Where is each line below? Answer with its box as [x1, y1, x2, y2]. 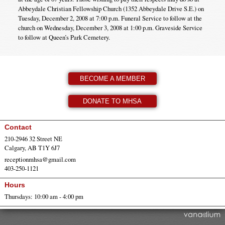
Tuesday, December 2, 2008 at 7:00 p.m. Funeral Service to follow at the [18, 13, 202, 23]
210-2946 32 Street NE [4, 134, 62, 143]
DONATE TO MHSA [83, 97, 142, 105]
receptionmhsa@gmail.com [4, 154, 76, 164]
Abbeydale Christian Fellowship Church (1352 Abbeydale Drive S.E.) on [18, 4, 204, 13]
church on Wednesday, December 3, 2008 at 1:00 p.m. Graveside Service [18, 23, 202, 32]
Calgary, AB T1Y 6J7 [4, 143, 60, 152]
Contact [4, 123, 32, 132]
